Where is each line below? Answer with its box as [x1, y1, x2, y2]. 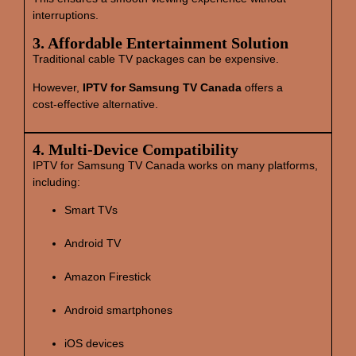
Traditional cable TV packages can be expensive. [33, 52, 279, 66]
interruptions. [33, 8, 99, 21]
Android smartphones [64, 304, 172, 317]
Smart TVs [64, 203, 118, 217]
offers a [242, 80, 283, 94]
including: [33, 175, 80, 188]
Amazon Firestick [64, 270, 151, 284]
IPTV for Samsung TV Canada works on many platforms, [33, 158, 318, 172]
